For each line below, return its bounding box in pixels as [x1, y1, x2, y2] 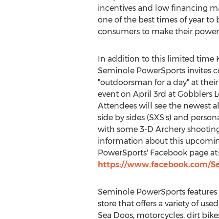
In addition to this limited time [97, 54, 216, 64]
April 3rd [132, 89, 166, 99]
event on [97, 89, 133, 99]
